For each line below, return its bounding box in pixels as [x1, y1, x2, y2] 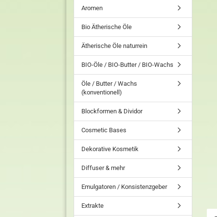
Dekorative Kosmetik [81, 145, 139, 153]
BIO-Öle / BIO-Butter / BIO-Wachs [81, 61, 173, 68]
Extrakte [81, 202, 104, 209]
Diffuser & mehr [81, 164, 125, 171]
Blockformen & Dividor [81, 108, 142, 115]
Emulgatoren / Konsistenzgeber [81, 183, 167, 190]
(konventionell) [81, 89, 122, 96]
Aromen [81, 4, 103, 12]
